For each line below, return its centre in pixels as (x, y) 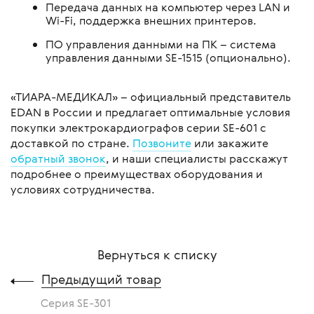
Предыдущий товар (101, 279)
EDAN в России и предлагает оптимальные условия (150, 112)
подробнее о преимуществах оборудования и (137, 174)
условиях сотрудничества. (83, 190)
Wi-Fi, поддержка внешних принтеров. (151, 21)
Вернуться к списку (157, 255)
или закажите (230, 143)
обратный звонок (58, 159)
